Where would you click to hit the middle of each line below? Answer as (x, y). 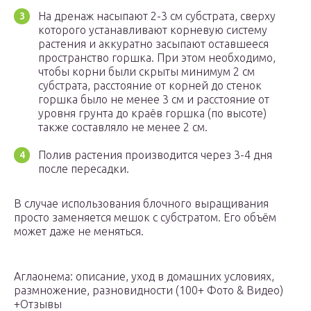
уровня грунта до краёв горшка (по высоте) (152, 114)
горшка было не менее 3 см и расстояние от (154, 100)
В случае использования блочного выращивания (141, 204)
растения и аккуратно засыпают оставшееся (153, 44)
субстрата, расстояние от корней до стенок (150, 86)
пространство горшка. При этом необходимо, (157, 58)
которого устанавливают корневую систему (153, 30)
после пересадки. (84, 169)
